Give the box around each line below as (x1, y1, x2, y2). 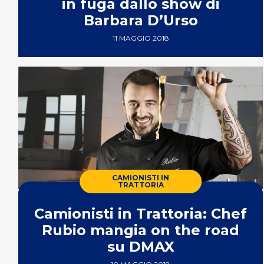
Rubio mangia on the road (42, 221, 240, 239)
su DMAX (107, 237, 174, 255)
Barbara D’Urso (83, 12, 198, 29)
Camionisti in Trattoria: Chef (34, 204, 247, 222)
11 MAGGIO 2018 (112, 34, 169, 43)
